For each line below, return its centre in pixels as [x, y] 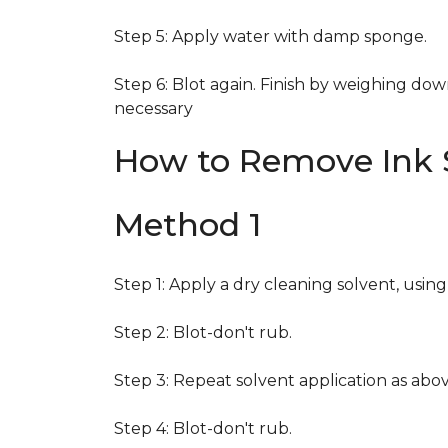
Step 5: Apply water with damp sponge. [270, 36]
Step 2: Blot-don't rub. [203, 332]
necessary [153, 108]
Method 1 [187, 224]
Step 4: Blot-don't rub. [203, 428]
